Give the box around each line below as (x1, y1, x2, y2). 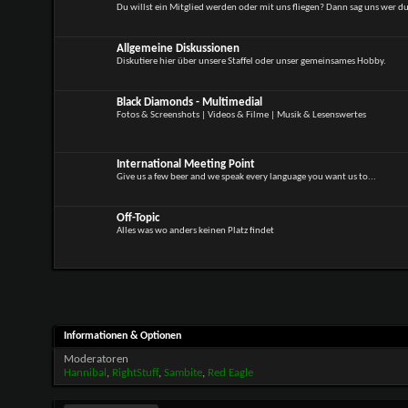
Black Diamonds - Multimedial (116, 97, 262, 108)
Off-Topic (116, 212, 159, 224)
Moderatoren (63, 352, 128, 365)
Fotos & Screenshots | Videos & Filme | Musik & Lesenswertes (116, 110, 366, 120)
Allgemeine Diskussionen (116, 43, 240, 55)
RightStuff (111, 366, 158, 379)
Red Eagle (207, 366, 253, 379)
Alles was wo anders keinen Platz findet (116, 226, 274, 236)
